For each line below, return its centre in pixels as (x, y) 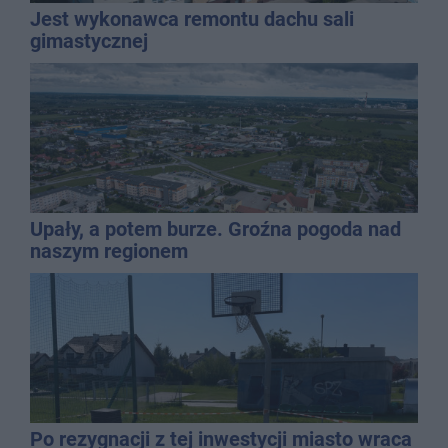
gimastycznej (89, 40)
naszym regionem (109, 250)
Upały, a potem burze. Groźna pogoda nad (215, 228)
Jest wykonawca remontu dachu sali (192, 18)
